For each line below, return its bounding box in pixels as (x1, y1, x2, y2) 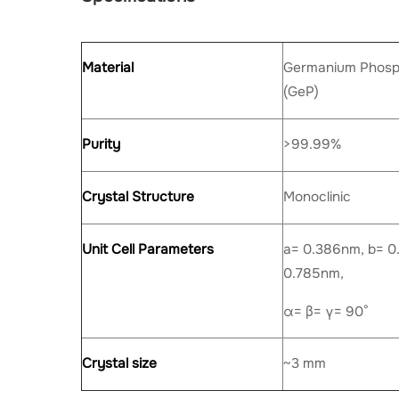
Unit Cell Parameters (82, 240, 215, 259)
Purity (82, 135, 121, 154)
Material (82, 59, 134, 77)
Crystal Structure (82, 188, 195, 207)
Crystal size (82, 354, 158, 373)
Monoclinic (283, 188, 352, 207)
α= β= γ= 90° (283, 302, 370, 321)
